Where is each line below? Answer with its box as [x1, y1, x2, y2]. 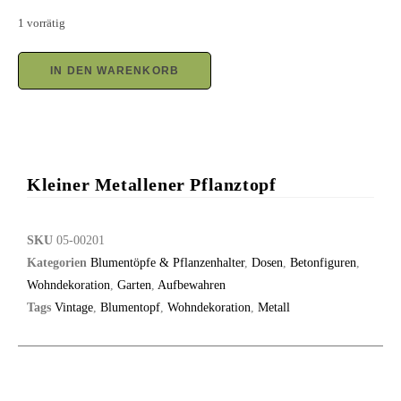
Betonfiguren [290, 255, 356, 269]
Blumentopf [100, 300, 160, 314]
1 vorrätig [18, 16, 65, 30]
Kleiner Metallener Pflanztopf [27, 174, 277, 194]
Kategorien [27, 255, 87, 269]
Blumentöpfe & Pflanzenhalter [90, 255, 244, 269]
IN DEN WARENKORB [50, 64, 180, 77]
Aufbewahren [158, 277, 226, 292]
